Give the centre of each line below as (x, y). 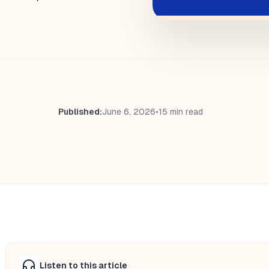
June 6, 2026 (129, 111)
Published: (80, 111)
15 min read (181, 111)
